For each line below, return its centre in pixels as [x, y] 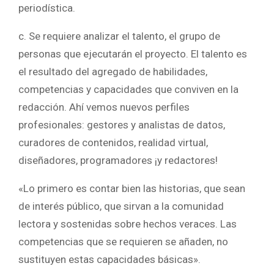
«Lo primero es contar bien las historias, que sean [132, 188]
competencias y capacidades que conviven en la [128, 89]
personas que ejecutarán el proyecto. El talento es [133, 54]
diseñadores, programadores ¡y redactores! [118, 160]
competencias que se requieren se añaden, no [123, 241]
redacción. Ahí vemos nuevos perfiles [104, 107]
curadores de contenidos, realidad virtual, [113, 142]
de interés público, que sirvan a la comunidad [121, 206]
